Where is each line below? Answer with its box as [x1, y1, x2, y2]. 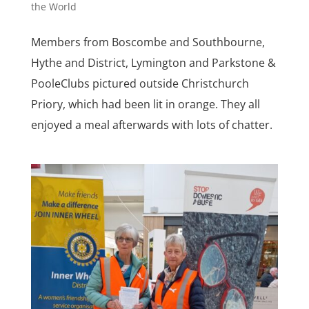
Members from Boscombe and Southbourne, [30, 34, 265, 50]
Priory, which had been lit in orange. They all [30, 97, 260, 112]
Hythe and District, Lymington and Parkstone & [30, 55, 276, 71]
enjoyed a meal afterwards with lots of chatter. [30, 117, 278, 133]
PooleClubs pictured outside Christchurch [30, 76, 249, 92]
